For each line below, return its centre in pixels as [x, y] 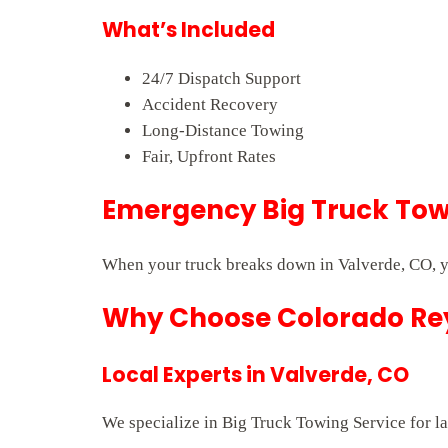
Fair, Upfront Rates [209, 156]
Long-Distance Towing [223, 130]
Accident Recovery [210, 104]
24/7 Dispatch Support [221, 78]
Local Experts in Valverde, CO [255, 375]
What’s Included [188, 30]
